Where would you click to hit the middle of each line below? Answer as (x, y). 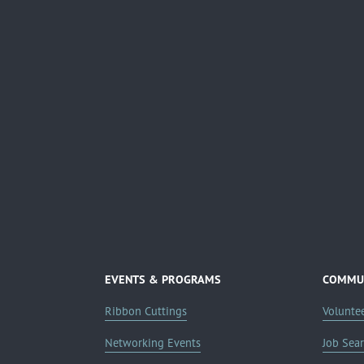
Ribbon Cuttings (145, 311)
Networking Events (152, 342)
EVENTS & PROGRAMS (162, 279)
